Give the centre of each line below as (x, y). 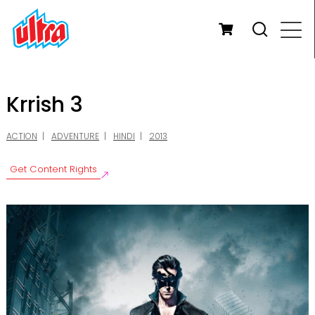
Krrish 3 (45, 105)
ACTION (22, 136)
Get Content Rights (53, 169)
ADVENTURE (75, 136)
